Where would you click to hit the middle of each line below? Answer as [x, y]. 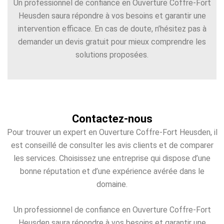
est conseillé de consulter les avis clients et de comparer [112, 145]
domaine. [112, 184]
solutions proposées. [112, 55]
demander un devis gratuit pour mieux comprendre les [112, 42]
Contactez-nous [112, 118]
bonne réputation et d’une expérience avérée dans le [112, 171]
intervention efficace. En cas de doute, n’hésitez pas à [112, 29]
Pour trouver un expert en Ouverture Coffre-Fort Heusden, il [112, 132]
